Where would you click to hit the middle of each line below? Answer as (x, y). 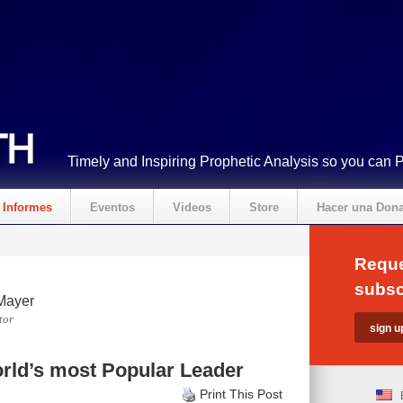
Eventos (112, 207)
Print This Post (241, 394)
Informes (27, 207)
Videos (192, 207)
